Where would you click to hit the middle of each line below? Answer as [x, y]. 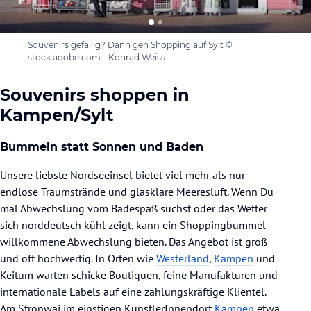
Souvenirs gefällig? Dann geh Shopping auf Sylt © [130, 44]
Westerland [183, 258]
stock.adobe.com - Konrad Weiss [96, 57]
